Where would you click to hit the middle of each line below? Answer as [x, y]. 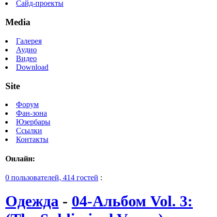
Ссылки [29, 131]
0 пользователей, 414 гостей [52, 177]
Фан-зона [31, 113]
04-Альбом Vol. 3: [132, 201]
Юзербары [33, 122]
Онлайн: [20, 158]
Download [32, 67]
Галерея [29, 41]
